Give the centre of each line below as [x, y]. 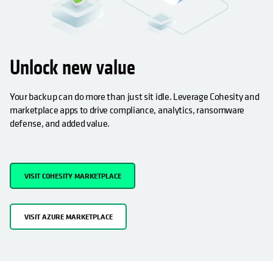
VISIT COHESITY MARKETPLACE [73, 175]
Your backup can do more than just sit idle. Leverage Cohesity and [135, 97]
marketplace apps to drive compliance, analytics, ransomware [127, 110]
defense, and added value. [60, 123]
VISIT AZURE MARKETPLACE [68, 216]
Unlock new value [75, 68]
